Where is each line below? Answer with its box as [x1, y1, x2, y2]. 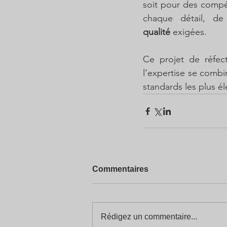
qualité [143, 26, 170, 37]
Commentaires [92, 165, 148, 173]
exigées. [170, 26, 207, 37]
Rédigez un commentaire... [101, 212, 197, 221]
